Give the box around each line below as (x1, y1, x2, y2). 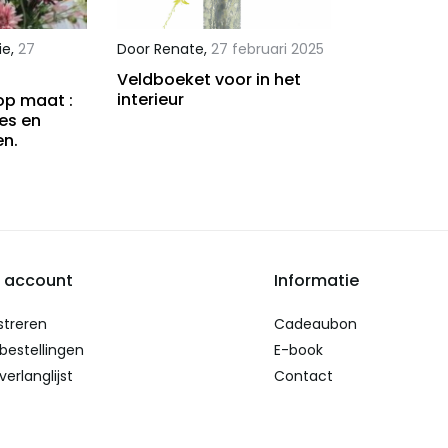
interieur (116, 88, 184, 112)
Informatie (273, 269, 359, 293)
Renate (153, 39, 204, 60)
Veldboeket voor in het (116, 68, 301, 92)
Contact (273, 366, 333, 387)
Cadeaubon (273, 314, 357, 335)
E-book (273, 340, 323, 361)
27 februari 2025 (210, 39, 324, 60)
